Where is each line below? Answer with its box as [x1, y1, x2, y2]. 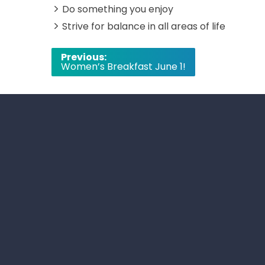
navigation [51, 62, 123, 82]
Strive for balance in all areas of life [62, 19, 225, 33]
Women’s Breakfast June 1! [61, 59, 186, 73]
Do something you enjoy [62, 2, 173, 16]
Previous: [61, 50, 106, 64]
